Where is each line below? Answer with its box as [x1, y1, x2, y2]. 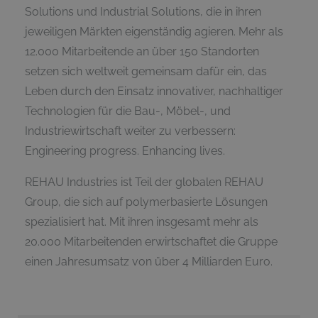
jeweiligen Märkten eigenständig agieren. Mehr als [25, 25, 283, 39]
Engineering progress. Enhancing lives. [25, 144, 225, 158]
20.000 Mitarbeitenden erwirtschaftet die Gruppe [25, 235, 278, 249]
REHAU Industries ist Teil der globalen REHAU [25, 175, 263, 190]
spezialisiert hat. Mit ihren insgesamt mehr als [25, 215, 258, 229]
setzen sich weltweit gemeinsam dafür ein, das [25, 65, 267, 79]
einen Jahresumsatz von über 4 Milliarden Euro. [25, 255, 273, 269]
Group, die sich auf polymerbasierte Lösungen [25, 195, 268, 209]
